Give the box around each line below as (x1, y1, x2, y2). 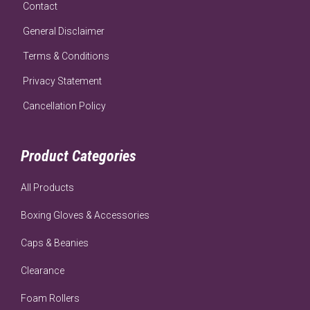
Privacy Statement (23, 75, 102, 86)
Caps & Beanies (21, 237, 89, 248)
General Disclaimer (23, 25, 104, 37)
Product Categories (21, 147, 136, 165)
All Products (21, 181, 74, 193)
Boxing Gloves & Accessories (21, 209, 149, 221)
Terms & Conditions (23, 50, 109, 62)
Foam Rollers (21, 292, 80, 304)
